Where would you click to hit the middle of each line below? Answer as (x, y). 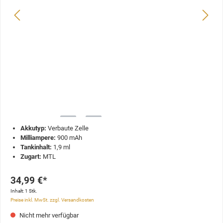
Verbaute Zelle (67, 128)
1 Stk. (31, 191)
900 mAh (69, 137)
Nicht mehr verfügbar (48, 216)
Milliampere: (38, 137)
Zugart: (31, 156)
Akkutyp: (33, 128)
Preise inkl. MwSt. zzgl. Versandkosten (52, 200)
